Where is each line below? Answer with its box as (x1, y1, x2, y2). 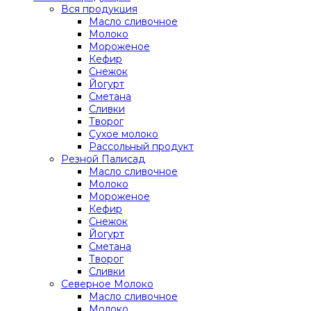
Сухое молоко (89, 128, 158, 140)
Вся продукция (61, 3, 137, 15)
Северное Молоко (61, 278, 153, 290)
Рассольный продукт (89, 140, 194, 153)
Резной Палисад (61, 153, 145, 165)
